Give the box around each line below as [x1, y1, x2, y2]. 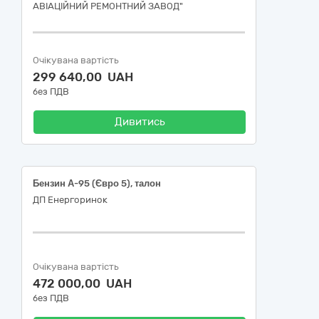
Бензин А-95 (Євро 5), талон [33, 178, 161, 189]
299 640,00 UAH [33, 70, 133, 84]
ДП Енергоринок [33, 194, 108, 205]
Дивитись [114, 115, 165, 128]
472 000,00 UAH [33, 276, 132, 291]
